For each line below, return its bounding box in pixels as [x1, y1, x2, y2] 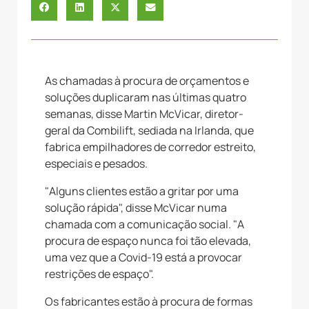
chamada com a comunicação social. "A [45, 216, 244, 232]
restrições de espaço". [45, 266, 154, 281]
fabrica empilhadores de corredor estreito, [45, 139, 256, 154]
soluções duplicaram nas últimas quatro [45, 89, 246, 105]
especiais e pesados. [45, 155, 148, 171]
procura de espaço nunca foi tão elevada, [45, 232, 251, 248]
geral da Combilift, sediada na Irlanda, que [45, 122, 254, 138]
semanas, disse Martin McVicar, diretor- [45, 106, 243, 121]
